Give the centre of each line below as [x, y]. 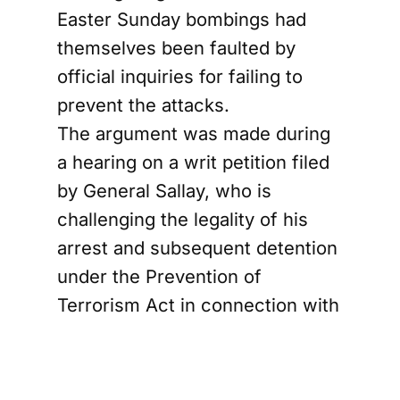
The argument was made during [194, 133]
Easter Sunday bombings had [182, 19]
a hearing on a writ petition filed [193, 162]
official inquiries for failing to [180, 76]
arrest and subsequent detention [197, 248]
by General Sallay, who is [164, 191]
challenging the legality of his [183, 219]
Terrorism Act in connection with [198, 305]
